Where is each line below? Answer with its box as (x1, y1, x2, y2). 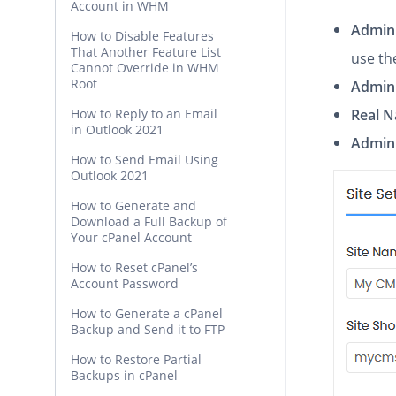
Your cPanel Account (71, 229, 192, 246)
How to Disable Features (71, 27, 214, 44)
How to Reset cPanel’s (71, 259, 198, 276)
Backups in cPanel (71, 367, 178, 384)
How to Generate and (71, 197, 196, 214)
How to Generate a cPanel (71, 305, 223, 322)
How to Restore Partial (71, 351, 202, 368)
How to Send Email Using (71, 151, 218, 168)
